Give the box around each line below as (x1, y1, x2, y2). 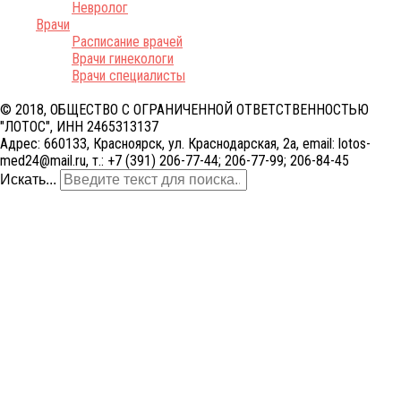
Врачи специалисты (72, 66, 185, 84)
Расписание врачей (72, 32, 183, 50)
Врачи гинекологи (72, 49, 174, 67)
